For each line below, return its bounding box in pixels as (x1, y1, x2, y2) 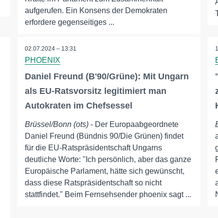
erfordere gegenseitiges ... (24, 18, 114, 27)
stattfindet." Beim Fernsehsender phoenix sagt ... (24, 190, 191, 199)
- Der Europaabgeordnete (88, 120, 179, 129)
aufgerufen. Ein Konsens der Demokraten (24, 6, 167, 15)
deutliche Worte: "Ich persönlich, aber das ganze (24, 155, 191, 164)
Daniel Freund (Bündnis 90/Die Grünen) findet (24, 132, 183, 141)
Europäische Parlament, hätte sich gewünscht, (24, 167, 184, 176)
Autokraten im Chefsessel (24, 101, 132, 111)
